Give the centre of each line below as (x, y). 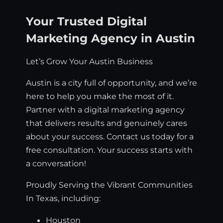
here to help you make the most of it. (100, 96)
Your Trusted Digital (86, 21)
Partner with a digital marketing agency (105, 110)
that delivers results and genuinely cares (107, 123)
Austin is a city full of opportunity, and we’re (111, 83)
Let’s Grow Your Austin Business (89, 61)
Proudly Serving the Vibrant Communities (109, 185)
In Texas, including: (63, 198)
